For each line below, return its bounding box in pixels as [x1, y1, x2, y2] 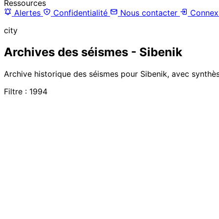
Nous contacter [118, 7, 180, 18]
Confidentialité [51, 7, 110, 18]
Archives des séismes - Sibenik [4, 44, 182, 59]
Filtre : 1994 [4, 86, 47, 96]
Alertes [12, 7, 43, 18]
